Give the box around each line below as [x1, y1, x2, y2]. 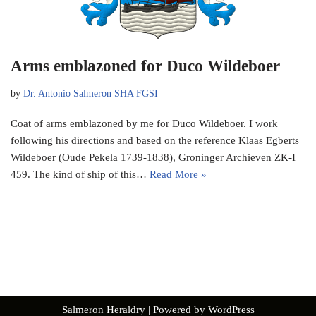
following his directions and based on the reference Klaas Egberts [11, 134, 299, 146]
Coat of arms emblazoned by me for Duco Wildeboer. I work [11, 117, 278, 129]
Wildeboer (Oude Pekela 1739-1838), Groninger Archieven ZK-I [11, 151, 296, 163]
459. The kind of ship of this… [11, 168, 150, 180]
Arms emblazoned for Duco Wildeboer [11, 56, 280, 75]
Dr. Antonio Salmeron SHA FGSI [23, 87, 158, 99]
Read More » [150, 168, 207, 180]
